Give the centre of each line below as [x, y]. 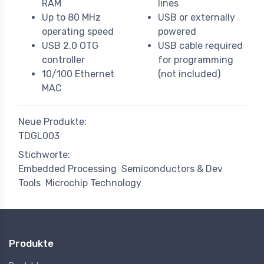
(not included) [189, 74]
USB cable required [200, 46]
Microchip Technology [93, 183]
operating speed [78, 32]
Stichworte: [44, 155]
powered [177, 32]
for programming [196, 60]
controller [63, 60]
